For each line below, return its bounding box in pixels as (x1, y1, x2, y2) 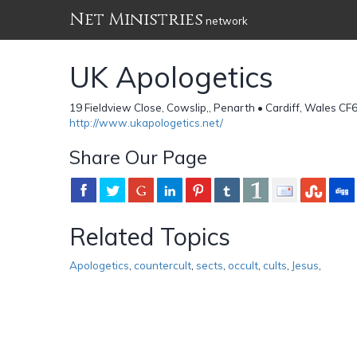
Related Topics (69, 221, 230, 252)
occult (228, 258, 258, 272)
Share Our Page (69, 144, 207, 169)
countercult (134, 258, 191, 272)
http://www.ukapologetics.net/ (69, 116, 223, 129)
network (203, 14, 248, 27)
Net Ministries (69, 8, 203, 31)
